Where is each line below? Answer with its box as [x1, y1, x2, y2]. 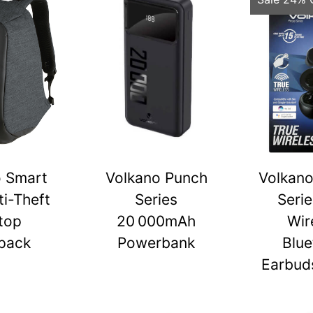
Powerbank [117, 234, 196, 252]
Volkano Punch [105, 169, 208, 187]
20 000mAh [117, 212, 196, 230]
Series [135, 191, 178, 208]
